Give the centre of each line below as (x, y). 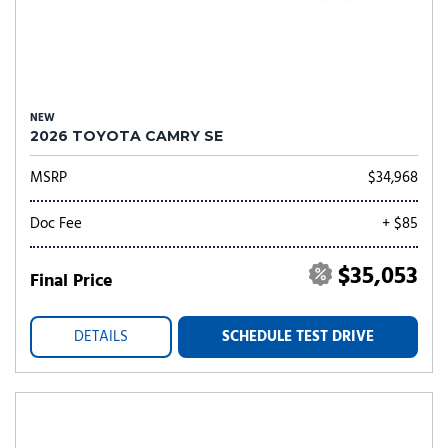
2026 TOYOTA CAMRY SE (126, 136)
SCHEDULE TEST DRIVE (298, 337)
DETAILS (101, 337)
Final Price (71, 281)
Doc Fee (56, 224)
